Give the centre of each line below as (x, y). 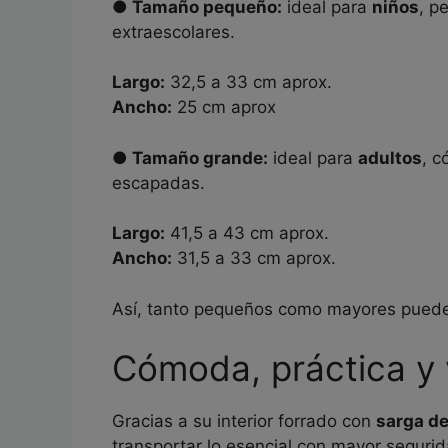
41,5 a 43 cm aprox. (247, 233)
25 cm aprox (224, 107)
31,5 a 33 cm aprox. (254, 258)
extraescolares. (173, 31)
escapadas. (158, 182)
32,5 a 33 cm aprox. (248, 82)
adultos (390, 157)
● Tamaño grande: (190, 157)
